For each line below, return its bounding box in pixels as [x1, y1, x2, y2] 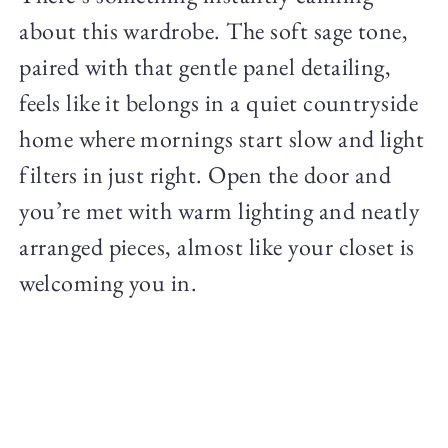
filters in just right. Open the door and [19, 158, 392, 190]
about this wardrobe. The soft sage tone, [19, 14, 409, 46]
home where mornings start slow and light [19, 122, 425, 154]
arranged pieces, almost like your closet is [19, 230, 415, 262]
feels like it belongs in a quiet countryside [19, 86, 419, 118]
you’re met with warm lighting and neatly [19, 194, 421, 226]
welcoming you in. [19, 266, 198, 298]
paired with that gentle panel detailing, [19, 50, 392, 82]
